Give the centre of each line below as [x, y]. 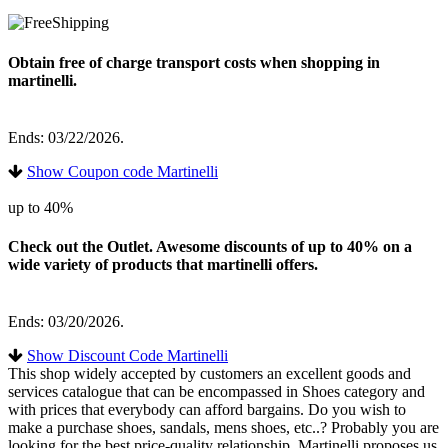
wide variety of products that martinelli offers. [163, 265]
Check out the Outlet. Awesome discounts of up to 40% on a [210, 247]
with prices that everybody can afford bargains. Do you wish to [207, 410]
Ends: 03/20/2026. [66, 322]
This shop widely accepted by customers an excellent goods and [209, 374]
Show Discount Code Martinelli [127, 356]
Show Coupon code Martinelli [122, 171]
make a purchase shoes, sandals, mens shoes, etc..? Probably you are [223, 428]
